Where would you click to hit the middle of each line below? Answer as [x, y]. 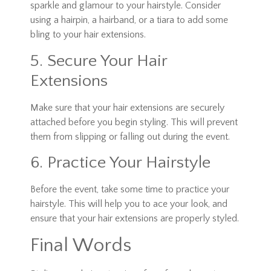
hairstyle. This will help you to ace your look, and [129, 204]
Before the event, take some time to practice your [130, 189]
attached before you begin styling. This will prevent [134, 122]
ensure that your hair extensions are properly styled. [135, 218]
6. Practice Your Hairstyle [120, 162]
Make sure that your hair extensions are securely [127, 107]
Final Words [81, 246]
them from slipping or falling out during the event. [130, 136]
